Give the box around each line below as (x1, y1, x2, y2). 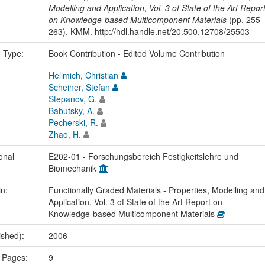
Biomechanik (48, 162, 99, 174)
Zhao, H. (48, 128, 81, 141)
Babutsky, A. (48, 105, 95, 117)
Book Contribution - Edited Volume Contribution (48, 47, 225, 60)
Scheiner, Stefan (48, 81, 110, 93)
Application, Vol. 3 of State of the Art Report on (48, 196, 222, 208)
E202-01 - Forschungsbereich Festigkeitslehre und (48, 150, 238, 163)
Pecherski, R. (48, 117, 98, 129)
